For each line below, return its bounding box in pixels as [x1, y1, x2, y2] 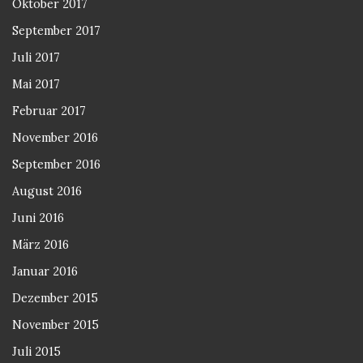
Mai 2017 [12, 77, 60, 92]
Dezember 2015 [12, 291, 98, 305]
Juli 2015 [12, 344, 61, 359]
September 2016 [12, 157, 100, 172]
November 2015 [12, 318, 99, 332]
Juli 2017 [12, 50, 60, 65]
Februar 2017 [12, 104, 86, 118]
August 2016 [12, 184, 82, 199]
